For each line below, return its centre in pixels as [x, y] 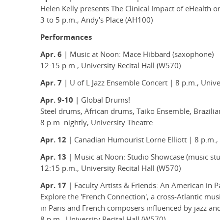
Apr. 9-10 [57, 100]
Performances [66, 37]
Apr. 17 [53, 186]
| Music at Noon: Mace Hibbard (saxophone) [138, 55]
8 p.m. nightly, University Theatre [96, 123]
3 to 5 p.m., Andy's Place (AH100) [96, 20]
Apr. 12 [53, 140]
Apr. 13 [53, 157]
